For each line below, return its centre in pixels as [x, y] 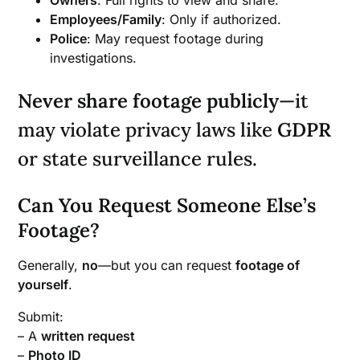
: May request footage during [176, 38]
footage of [268, 265]
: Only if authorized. [222, 19]
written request [88, 335]
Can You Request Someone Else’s [167, 205]
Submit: [41, 316]
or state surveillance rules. [138, 158]
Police [69, 38]
